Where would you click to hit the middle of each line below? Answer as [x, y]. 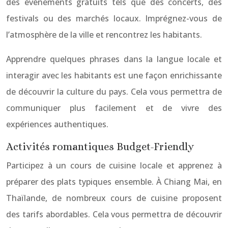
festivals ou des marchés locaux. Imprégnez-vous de [114, 18]
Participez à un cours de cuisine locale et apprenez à [114, 165]
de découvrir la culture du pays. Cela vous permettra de [114, 92]
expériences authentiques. [57, 124]
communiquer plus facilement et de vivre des [114, 108]
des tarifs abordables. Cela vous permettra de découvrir [114, 214]
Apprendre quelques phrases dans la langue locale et [114, 59]
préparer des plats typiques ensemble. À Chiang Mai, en [114, 182]
